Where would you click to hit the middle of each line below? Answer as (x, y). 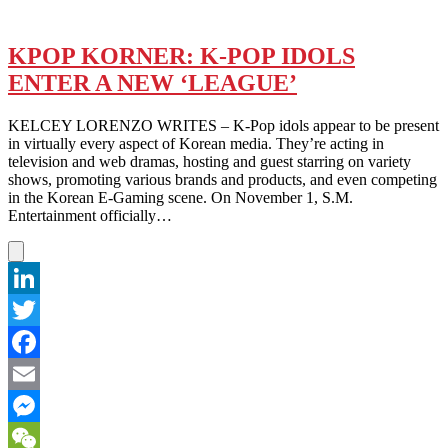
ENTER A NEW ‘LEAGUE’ (152, 82)
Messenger (42, 437)
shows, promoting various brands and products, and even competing (222, 179)
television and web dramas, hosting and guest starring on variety (209, 161)
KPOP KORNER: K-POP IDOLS (181, 55)
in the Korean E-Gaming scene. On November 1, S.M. (180, 197)
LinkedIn (37, 309)
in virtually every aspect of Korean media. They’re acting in (196, 143)
